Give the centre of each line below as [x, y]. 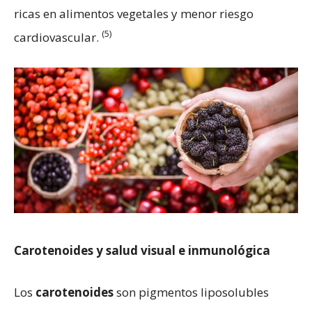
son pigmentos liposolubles [191, 292]
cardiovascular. [58, 37]
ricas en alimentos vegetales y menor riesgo [134, 13]
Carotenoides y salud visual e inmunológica [142, 251]
